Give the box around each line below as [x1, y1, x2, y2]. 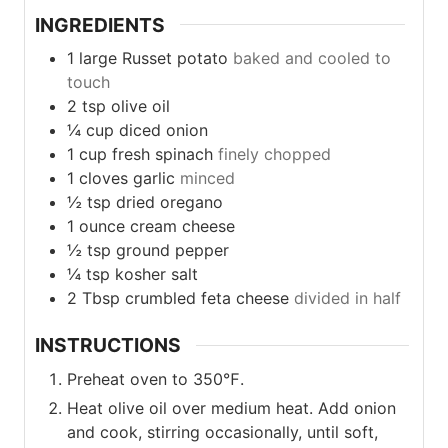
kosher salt [115, 264, 198, 285]
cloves [79, 168, 128, 189]
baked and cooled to [233, 48, 391, 69]
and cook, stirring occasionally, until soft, [67, 421, 378, 442]
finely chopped [218, 144, 331, 165]
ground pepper [116, 240, 229, 261]
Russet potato [122, 48, 228, 69]
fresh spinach [112, 144, 213, 165]
